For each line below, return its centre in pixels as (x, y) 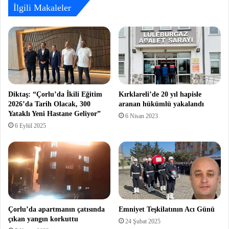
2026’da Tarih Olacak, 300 (49, 104)
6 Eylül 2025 (30, 126)
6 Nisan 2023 (142, 116)
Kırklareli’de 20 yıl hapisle (160, 95)
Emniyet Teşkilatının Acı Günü (167, 209)
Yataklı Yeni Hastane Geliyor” (54, 114)
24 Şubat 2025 (143, 221)
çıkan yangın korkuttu (43, 219)
